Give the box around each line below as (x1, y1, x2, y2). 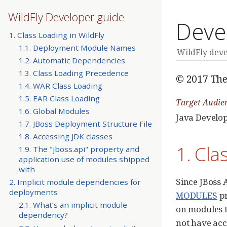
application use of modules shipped (18, 154, 149, 165)
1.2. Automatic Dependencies (18, 55, 125, 65)
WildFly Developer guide (8, 9, 124, 24)
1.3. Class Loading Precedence (18, 67, 129, 78)
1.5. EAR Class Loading (18, 93, 100, 104)
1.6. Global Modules (18, 106, 90, 117)
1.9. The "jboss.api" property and (18, 144, 139, 155)
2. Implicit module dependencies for (9, 177, 141, 187)
